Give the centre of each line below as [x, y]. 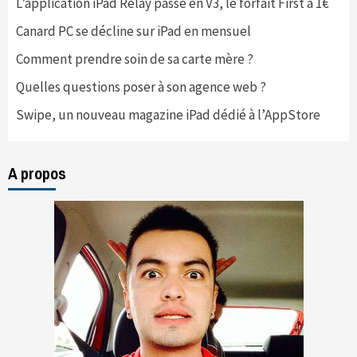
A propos [37, 173]
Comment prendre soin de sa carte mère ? [135, 59]
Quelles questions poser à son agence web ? [141, 87]
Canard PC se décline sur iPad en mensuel [133, 31]
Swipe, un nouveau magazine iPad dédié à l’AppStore [168, 115]
